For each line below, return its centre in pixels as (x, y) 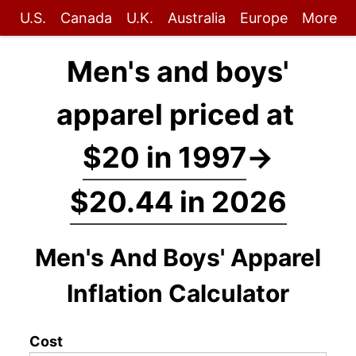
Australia (196, 18)
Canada (86, 18)
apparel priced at (178, 114)
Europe (263, 18)
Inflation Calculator (178, 293)
